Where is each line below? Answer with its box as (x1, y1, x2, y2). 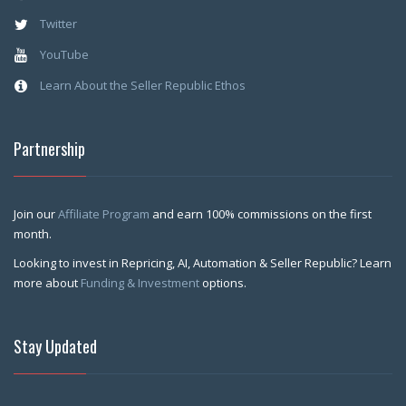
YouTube (39, 45, 89, 63)
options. (202, 274, 246, 291)
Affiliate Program (58, 205, 152, 222)
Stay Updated (14, 333, 97, 358)
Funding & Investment (81, 274, 202, 291)
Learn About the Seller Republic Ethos (39, 76, 246, 93)
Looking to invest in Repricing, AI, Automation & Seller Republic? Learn (14, 254, 391, 271)
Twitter (39, 14, 77, 32)
